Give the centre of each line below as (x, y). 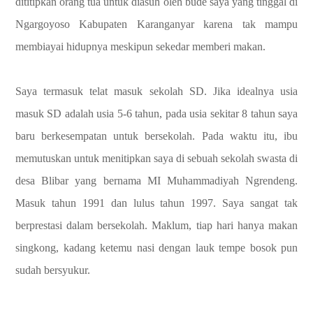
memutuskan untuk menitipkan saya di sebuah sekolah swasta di (156, 158)
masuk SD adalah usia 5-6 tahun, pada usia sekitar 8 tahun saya (156, 114)
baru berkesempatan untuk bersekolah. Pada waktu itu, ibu (156, 136)
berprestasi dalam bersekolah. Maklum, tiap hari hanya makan (156, 225)
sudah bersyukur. (53, 270)
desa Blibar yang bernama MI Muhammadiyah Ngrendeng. (156, 181)
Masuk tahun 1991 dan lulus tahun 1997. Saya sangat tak (156, 203)
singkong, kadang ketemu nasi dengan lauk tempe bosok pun (156, 248)
